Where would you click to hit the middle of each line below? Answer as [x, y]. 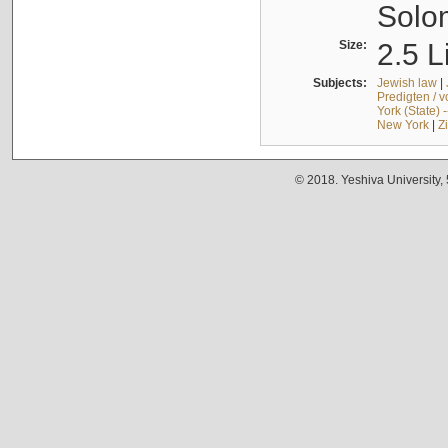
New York [402, 125]
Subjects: [342, 83]
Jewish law [406, 83]
